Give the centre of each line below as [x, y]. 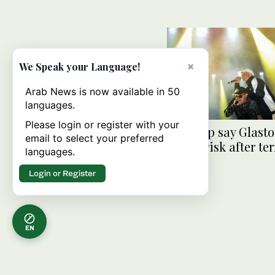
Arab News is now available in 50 [103, 91]
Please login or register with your [102, 125]
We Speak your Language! [79, 67]
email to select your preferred [95, 138]
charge [186, 161]
